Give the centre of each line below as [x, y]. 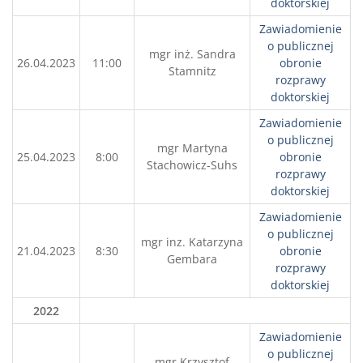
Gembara [192, 259]
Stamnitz [192, 71]
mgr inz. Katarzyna [192, 242]
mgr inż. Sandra [192, 54]
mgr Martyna [192, 148]
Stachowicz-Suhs [192, 165]
